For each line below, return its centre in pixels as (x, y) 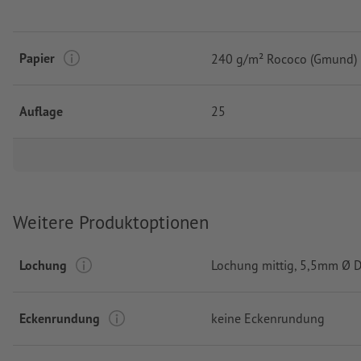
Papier (37, 58)
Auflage (41, 112)
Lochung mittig (253, 265)
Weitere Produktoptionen (111, 222)
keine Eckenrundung (268, 318)
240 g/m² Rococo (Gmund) (284, 58)
